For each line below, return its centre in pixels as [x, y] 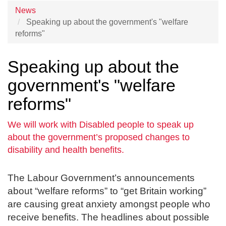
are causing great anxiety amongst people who [109, 204]
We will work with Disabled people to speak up [101, 125]
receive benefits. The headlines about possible [108, 217]
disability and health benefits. [66, 150]
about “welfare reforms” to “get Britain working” [107, 191]
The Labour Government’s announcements [101, 178]
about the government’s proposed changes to [99, 137]
